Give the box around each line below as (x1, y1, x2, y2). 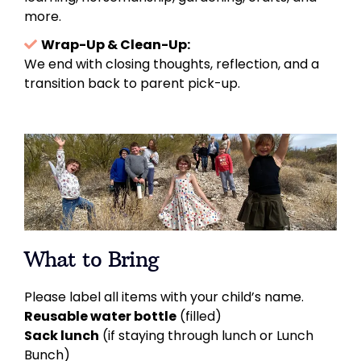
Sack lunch (24, 326, 99, 345)
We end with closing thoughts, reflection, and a (24, 54, 319, 73)
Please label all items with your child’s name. (24, 287, 304, 306)
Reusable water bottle (24, 306, 176, 326)
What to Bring (24, 245, 159, 272)
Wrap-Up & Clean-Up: (41, 35, 190, 54)
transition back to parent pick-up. (24, 73, 240, 93)
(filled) (176, 306, 222, 326)
